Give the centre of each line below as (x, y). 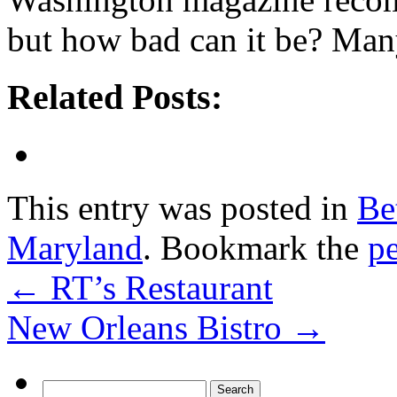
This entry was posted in (182, 208)
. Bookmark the (255, 248)
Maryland (75, 248)
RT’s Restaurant (157, 288)
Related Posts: (115, 97)
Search (61, 387)
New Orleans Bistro (149, 328)
